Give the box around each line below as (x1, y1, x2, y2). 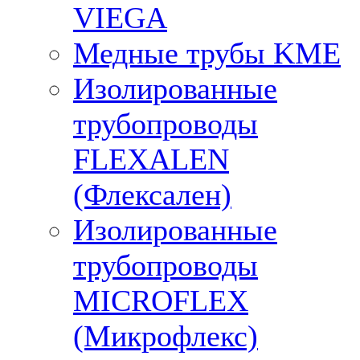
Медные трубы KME (73, 36, 341, 70)
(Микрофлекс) (73, 319, 258, 353)
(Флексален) (73, 178, 231, 211)
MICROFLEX (73, 284, 248, 317)
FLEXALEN (73, 142, 229, 176)
